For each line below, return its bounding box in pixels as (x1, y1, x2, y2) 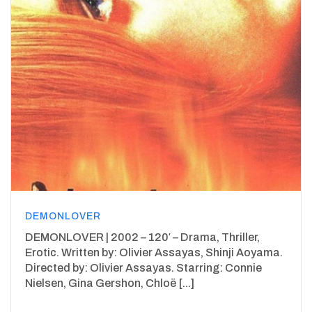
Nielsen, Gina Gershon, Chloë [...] (25, 276, 194, 289)
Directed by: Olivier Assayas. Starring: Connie (25, 261, 262, 274)
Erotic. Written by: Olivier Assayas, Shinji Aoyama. (25, 246, 283, 258)
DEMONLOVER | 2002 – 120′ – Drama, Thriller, (25, 231, 260, 243)
